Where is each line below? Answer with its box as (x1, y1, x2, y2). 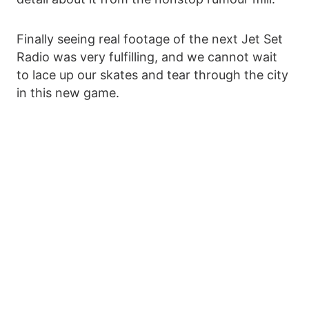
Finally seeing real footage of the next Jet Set (17, 32, 283, 47)
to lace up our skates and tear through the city (17, 68, 288, 83)
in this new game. (17, 86, 119, 101)
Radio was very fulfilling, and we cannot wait (17, 50, 277, 65)
